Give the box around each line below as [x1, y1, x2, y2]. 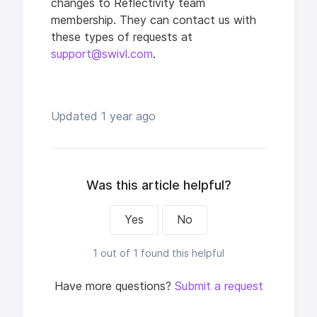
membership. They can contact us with [51, 13, 256, 27]
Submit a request [174, 279, 263, 293]
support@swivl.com [51, 47, 153, 61]
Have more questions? [54, 279, 175, 293]
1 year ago [101, 109, 156, 123]
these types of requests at [51, 30, 192, 44]
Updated [51, 109, 101, 123]
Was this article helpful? [86, 177, 231, 192]
